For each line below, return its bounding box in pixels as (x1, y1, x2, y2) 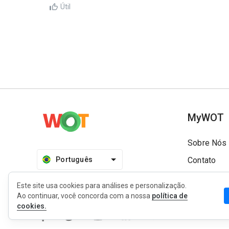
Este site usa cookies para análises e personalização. (17, 181, 187, 190)
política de (152, 192, 188, 200)
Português (56, 155, 93, 164)
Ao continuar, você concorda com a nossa (17, 192, 152, 200)
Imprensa (188, 190, 222, 200)
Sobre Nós (188, 138, 227, 148)
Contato (188, 155, 216, 165)
